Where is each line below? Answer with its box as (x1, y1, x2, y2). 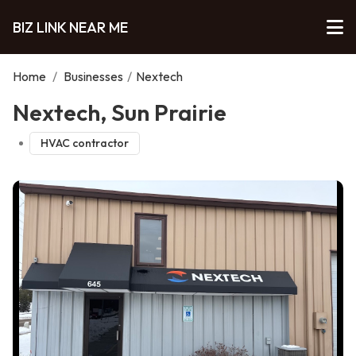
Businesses (64, 68, 123, 84)
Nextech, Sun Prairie (13, 98, 226, 126)
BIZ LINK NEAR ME (13, 17, 128, 37)
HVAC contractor (40, 136, 129, 151)
